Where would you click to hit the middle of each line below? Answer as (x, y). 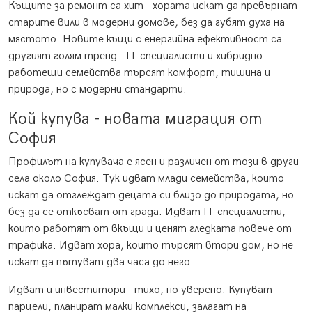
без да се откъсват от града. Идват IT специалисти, (147, 212)
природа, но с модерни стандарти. (97, 90)
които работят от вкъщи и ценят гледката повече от (150, 229)
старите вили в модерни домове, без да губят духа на (147, 23)
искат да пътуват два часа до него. (101, 263)
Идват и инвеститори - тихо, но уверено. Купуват (140, 290)
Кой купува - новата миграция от (135, 119)
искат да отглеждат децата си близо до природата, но (151, 196)
